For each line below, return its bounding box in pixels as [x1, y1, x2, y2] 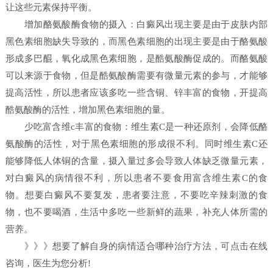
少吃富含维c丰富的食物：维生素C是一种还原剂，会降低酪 [5, 122, 268, 132]
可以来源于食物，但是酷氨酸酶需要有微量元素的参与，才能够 [5, 71, 268, 81]
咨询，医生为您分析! [5, 258, 91, 269]
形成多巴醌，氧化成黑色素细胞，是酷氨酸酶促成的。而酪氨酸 [5, 54, 268, 64]
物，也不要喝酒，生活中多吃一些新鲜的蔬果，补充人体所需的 [5, 207, 268, 218]
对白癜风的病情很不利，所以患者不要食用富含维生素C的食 [5, 173, 268, 183]
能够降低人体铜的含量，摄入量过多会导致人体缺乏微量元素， [5, 156, 268, 166]
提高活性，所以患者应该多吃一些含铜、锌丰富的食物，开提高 [5, 88, 268, 98]
